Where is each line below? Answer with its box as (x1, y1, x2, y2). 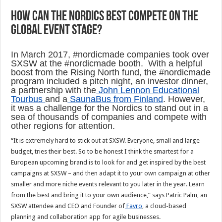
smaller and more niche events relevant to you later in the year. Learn (11, 180, 205, 188)
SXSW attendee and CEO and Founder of (11, 202, 125, 210)
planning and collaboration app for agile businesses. (11, 213, 161, 221)
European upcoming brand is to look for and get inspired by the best (11, 158, 206, 166)
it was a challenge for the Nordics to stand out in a (11, 103, 209, 113)
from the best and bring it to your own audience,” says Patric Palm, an (11, 191, 208, 199)
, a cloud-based (142, 202, 187, 210)
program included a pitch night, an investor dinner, (11, 76, 209, 86)
